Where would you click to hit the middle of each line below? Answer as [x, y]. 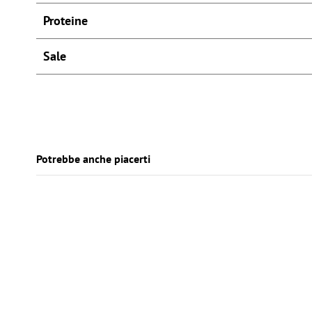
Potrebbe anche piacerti [93, 159]
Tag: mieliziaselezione [95, 86]
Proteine [65, 21]
